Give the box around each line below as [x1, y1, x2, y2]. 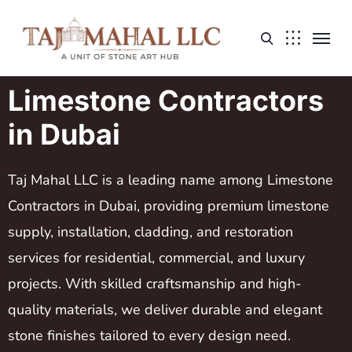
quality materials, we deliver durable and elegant [8, 300, 322, 319]
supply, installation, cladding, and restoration [8, 222, 293, 241]
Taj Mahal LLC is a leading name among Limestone [8, 170, 333, 189]
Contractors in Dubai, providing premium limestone [8, 196, 329, 215]
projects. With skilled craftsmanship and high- [8, 274, 302, 293]
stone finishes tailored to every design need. [8, 326, 291, 345]
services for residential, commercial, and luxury [8, 248, 305, 267]
